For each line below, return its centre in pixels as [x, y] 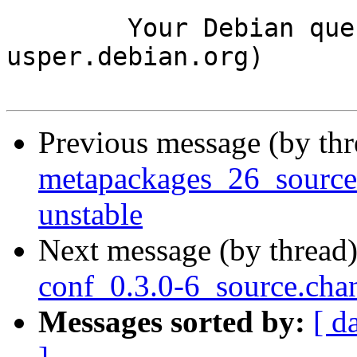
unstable [90, 214]
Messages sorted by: [172, 322]
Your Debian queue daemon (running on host [67, 28]
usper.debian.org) [135, 57]
